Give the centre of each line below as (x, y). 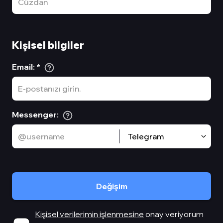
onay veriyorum (174, 214)
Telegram (146, 137)
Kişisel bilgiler (48, 45)
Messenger (34, 115)
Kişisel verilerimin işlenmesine (89, 214)
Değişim (111, 186)
